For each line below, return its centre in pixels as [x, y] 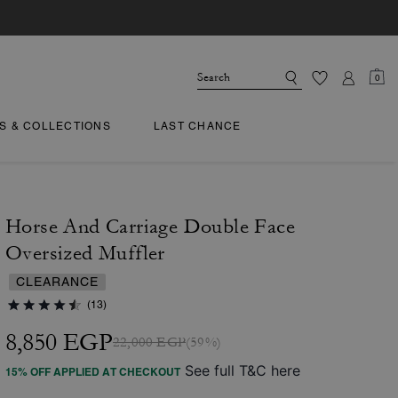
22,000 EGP [149, 342]
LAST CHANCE [197, 126]
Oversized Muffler [85, 253]
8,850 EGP [59, 342]
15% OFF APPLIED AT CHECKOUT [93, 372]
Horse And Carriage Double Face [150, 227]
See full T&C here [243, 370]
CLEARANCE [57, 282]
